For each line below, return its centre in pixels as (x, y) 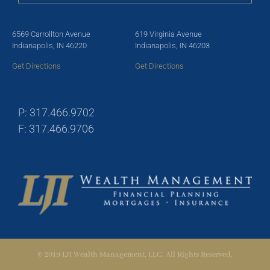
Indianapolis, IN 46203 (172, 46)
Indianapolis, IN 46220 (49, 46)
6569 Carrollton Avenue (51, 34)
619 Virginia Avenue (168, 34)
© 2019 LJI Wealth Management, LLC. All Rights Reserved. (135, 254)
